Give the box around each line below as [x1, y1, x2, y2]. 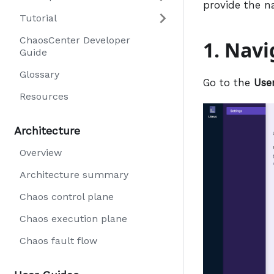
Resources [20, 91, 68, 102]
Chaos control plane [20, 191, 114, 202]
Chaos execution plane [20, 213, 127, 224]
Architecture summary [20, 169, 128, 180]
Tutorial [20, 12, 57, 24]
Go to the [203, 76, 254, 89]
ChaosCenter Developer [20, 34, 130, 46]
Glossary [20, 68, 59, 80]
